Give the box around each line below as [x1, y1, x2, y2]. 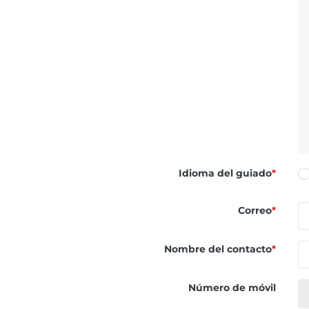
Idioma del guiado [179, 166, 272, 179]
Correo [238, 203, 272, 217]
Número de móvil [188, 281, 276, 294]
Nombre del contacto [164, 242, 272, 255]
